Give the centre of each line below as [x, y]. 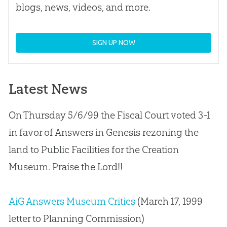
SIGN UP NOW [113, 42]
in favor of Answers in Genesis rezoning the [103, 132]
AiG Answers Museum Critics [72, 201]
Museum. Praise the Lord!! [65, 166]
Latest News [48, 89]
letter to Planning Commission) [76, 218]
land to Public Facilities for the [75, 149]
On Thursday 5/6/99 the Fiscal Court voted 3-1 [109, 115]
